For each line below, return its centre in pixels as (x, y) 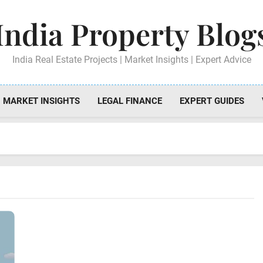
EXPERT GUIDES (212, 101)
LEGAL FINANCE (130, 101)
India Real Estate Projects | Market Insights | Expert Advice (131, 60)
